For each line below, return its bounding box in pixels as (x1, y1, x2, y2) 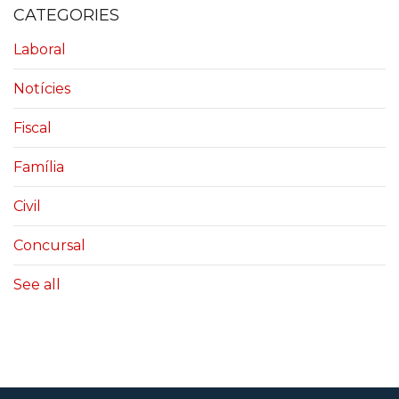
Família (13, 159, 64, 176)
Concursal (13, 237, 85, 255)
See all (13, 276, 61, 294)
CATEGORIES (13, 4, 119, 25)
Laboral (13, 41, 66, 59)
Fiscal (13, 119, 52, 137)
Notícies (13, 80, 70, 98)
